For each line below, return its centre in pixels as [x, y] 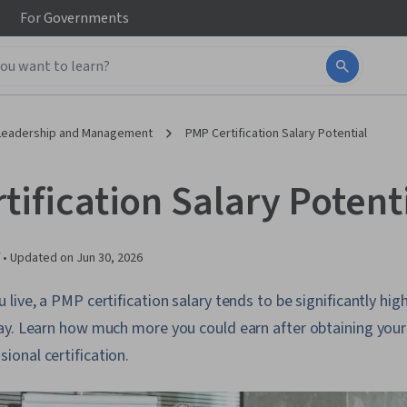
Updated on [43, 258]
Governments [85, 18]
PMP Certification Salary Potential [276, 134]
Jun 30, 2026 [109, 258]
